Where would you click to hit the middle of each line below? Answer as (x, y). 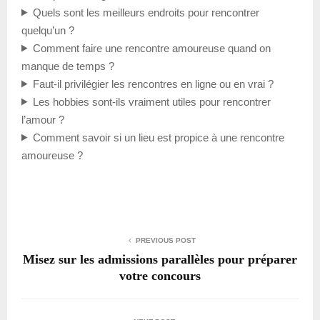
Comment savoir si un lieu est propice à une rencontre (158, 137)
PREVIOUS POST (166, 240)
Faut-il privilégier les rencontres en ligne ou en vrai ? (153, 84)
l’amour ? (43, 119)
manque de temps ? (68, 66)
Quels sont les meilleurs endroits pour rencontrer (146, 12)
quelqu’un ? (48, 30)
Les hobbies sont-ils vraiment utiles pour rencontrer (151, 101)
